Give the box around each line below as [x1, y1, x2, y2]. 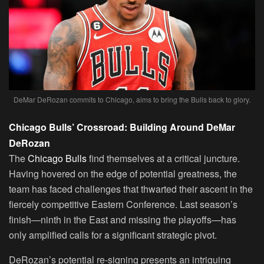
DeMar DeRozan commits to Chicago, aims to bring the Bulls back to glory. [14, 94, 250, 104]
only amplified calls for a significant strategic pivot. [9, 228, 217, 242]
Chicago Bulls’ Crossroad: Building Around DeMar [9, 120, 235, 134]
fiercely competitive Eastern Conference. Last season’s [9, 197, 237, 211]
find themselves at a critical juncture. [87, 151, 240, 165]
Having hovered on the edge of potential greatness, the [9, 167, 237, 180]
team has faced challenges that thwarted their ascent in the [9, 182, 253, 196]
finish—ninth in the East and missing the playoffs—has [9, 213, 236, 226]
